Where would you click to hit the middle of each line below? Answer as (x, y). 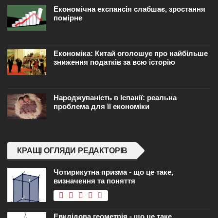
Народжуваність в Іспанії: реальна (115, 97)
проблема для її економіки (101, 106)
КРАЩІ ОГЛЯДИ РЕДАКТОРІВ (73, 150)
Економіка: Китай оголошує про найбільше (131, 53)
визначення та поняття (94, 181)
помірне (68, 18)
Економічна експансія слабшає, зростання (129, 9)
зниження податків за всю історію (114, 62)
